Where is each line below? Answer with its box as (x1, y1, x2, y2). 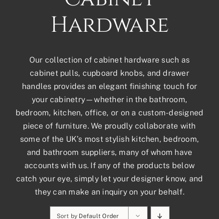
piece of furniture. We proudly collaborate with (23, 121, 196, 131)
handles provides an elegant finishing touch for (22, 81, 197, 91)
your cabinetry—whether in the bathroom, (31, 94, 188, 104)
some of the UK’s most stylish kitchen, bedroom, (20, 134, 199, 144)
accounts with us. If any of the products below (24, 160, 195, 170)
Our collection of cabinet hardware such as (29, 55, 190, 65)
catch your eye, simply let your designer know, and (16, 174, 203, 183)
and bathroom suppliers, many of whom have (26, 147, 193, 157)
